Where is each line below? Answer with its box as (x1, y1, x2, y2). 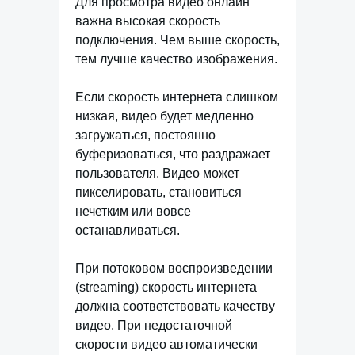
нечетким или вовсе (75, 204, 191, 218)
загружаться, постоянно (75, 128, 216, 142)
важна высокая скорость (75, 13, 220, 28)
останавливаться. (75, 223, 180, 237)
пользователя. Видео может (75, 166, 239, 180)
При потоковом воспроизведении (75, 261, 273, 275)
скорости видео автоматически (75, 337, 258, 351)
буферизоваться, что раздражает (75, 147, 270, 161)
